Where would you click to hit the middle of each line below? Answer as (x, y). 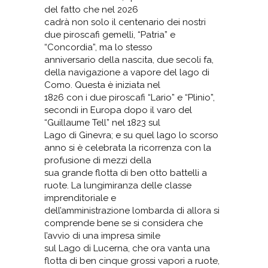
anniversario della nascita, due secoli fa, (129, 60)
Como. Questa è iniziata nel (102, 85)
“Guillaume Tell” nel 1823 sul (102, 123)
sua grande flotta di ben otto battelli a (126, 173)
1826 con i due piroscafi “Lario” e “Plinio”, (130, 98)
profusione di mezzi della (98, 160)
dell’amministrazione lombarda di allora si (132, 211)
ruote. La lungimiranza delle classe (118, 185)
